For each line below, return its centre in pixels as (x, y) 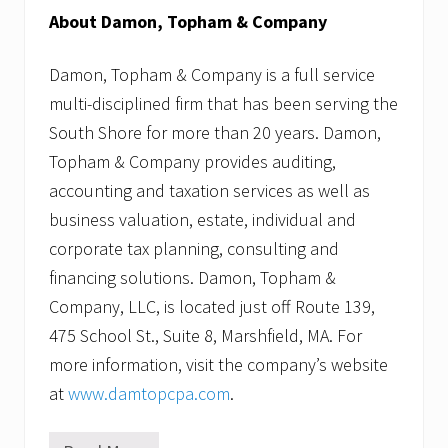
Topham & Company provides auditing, (192, 161)
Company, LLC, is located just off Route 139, (212, 306)
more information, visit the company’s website (218, 364)
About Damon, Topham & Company (188, 21)
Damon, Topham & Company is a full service (212, 74)
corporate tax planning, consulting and (194, 248)
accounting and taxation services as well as (209, 190)
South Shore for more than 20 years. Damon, (215, 132)
